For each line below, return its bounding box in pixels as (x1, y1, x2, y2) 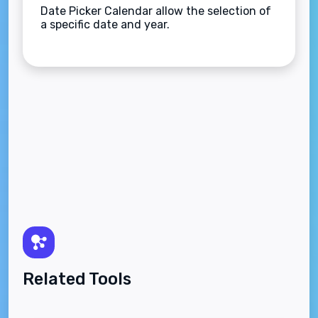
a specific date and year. (40, 18, 170, 31)
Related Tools (23, 269, 131, 289)
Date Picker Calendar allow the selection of (40, 4, 271, 18)
